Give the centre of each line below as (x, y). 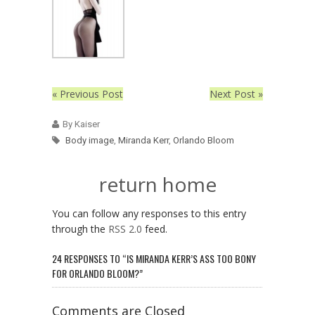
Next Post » (236, 94)
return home (157, 184)
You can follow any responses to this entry (149, 213)
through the (80, 229)
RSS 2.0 (125, 229)
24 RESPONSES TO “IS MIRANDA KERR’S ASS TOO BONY (154, 258)
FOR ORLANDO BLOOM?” (97, 273)
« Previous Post (88, 94)
